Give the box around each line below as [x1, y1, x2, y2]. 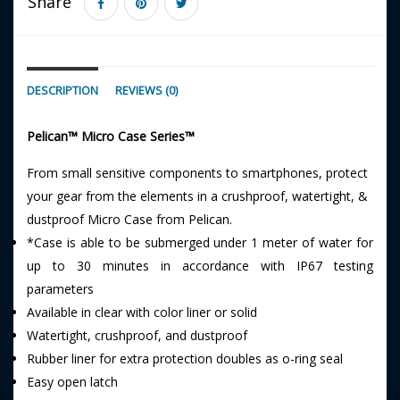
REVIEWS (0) [115, 83, 178, 98]
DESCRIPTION [27, 83, 98, 98]
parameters [27, 280, 94, 297]
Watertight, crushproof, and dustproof [27, 327, 247, 344]
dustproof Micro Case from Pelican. [27, 211, 232, 228]
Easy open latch [27, 373, 118, 390]
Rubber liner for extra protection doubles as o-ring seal [27, 350, 343, 367]
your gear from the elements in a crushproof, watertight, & [27, 187, 368, 204]
